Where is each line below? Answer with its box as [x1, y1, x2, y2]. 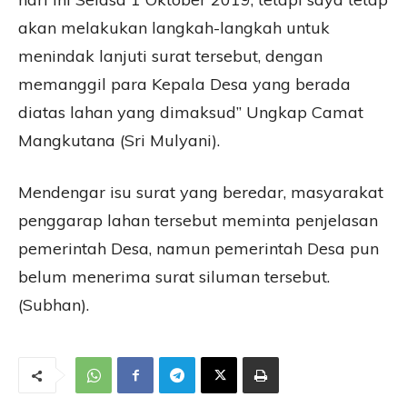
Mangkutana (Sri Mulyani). [18, 130, 220, 152]
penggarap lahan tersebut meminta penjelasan [18, 210, 378, 232]
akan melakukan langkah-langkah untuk [18, 17, 330, 39]
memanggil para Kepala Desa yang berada [18, 74, 351, 95]
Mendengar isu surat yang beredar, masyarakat [18, 182, 383, 203]
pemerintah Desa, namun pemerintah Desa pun [18, 238, 379, 260]
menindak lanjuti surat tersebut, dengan [18, 45, 323, 67]
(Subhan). [18, 294, 89, 316]
